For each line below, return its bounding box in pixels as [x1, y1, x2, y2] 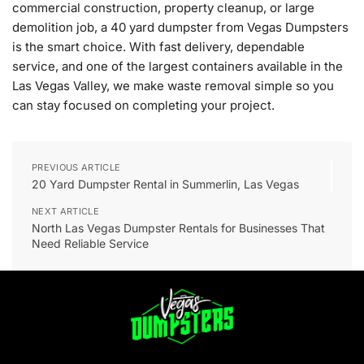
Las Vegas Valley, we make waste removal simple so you [12, 77, 334, 93]
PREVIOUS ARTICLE [32, 161, 121, 173]
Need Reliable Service [32, 236, 149, 250]
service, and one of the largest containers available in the [12, 58, 343, 74]
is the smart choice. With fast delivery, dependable [12, 38, 305, 54]
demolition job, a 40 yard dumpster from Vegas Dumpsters [12, 19, 349, 35]
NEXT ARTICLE [32, 205, 99, 217]
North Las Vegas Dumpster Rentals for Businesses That [32, 220, 325, 235]
